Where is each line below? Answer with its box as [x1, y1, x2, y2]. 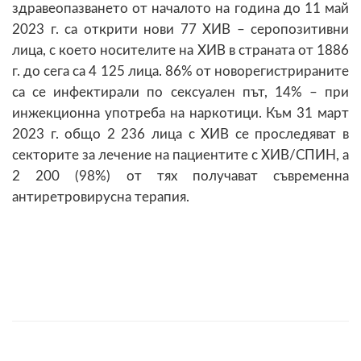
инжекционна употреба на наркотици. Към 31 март [12, 106, 349, 120]
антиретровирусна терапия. [12, 189, 189, 204]
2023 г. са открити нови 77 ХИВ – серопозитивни [12, 22, 349, 36]
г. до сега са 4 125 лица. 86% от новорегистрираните [12, 64, 349, 78]
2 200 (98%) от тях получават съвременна [12, 168, 349, 183]
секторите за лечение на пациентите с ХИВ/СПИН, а [12, 147, 349, 162]
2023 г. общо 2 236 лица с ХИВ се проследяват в [12, 127, 349, 141]
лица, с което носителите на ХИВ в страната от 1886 [12, 43, 349, 57]
